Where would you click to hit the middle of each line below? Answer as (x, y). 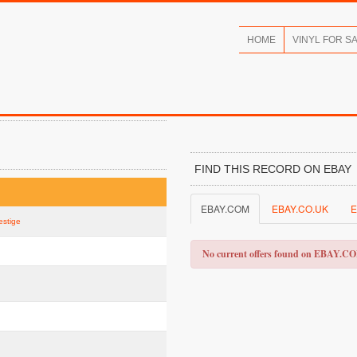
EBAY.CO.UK (300, 208)
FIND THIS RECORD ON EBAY (273, 169)
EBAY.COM (225, 208)
